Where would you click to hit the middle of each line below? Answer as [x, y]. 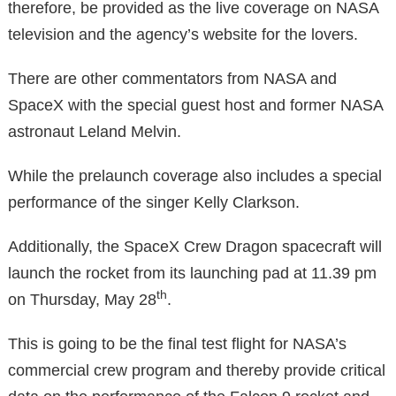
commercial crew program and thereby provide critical [197, 370]
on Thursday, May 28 [82, 299]
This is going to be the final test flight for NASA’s [177, 343]
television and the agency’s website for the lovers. [183, 34]
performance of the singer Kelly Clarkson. [154, 202]
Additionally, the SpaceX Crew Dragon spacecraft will [195, 246]
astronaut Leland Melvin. [95, 131]
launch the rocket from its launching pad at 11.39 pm [192, 273]
